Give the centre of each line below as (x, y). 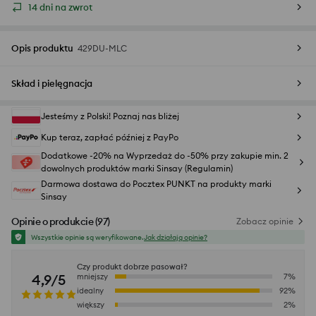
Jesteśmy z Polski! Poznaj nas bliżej (110, 116)
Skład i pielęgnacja (52, 84)
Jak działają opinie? (176, 237)
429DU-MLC (102, 49)
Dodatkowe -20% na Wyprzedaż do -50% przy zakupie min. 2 (165, 156)
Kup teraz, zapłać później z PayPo (110, 138)
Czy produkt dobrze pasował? (132, 267)
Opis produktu (42, 48)
